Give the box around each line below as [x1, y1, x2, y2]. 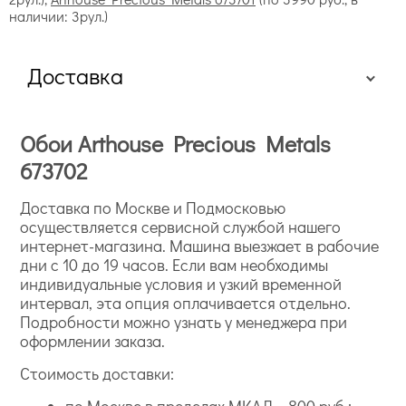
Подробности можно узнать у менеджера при [20, 311, 348, 333]
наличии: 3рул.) [9, 6, 108, 26]
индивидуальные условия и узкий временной [20, 273, 343, 295]
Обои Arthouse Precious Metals [20, 129, 332, 159]
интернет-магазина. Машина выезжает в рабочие [20, 235, 380, 257]
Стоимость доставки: [20, 362, 175, 385]
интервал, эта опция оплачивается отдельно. [20, 292, 352, 314]
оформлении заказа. [20, 330, 166, 353]
